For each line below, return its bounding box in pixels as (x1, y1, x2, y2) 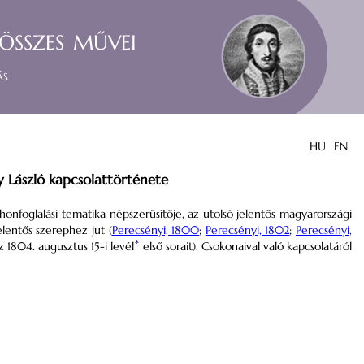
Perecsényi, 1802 (205, 223, 290, 237)
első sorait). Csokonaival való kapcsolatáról (139, 239, 353, 253)
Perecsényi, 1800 (111, 223, 200, 237)
